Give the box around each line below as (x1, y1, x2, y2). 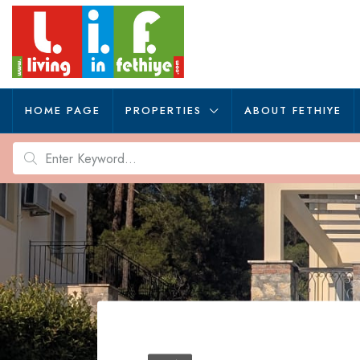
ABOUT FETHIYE (244, 103, 342, 118)
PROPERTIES (125, 103, 202, 118)
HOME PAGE (25, 103, 100, 118)
